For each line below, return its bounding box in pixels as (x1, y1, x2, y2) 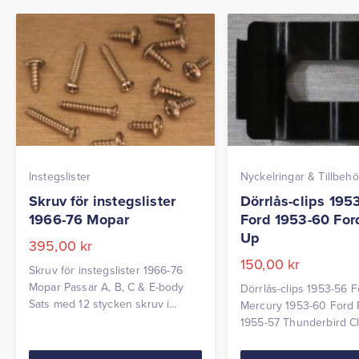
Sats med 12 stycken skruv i (29, 296, 170, 313)
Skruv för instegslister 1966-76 (29, 262, 183, 279)
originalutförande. (29, 313, 118, 329)
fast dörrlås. (240, 331, 301, 348)
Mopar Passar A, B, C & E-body (29, 279, 184, 296)
